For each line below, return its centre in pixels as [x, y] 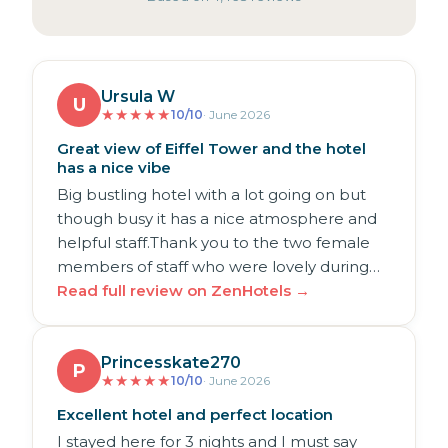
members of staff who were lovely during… [218, 267]
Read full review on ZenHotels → [183, 291]
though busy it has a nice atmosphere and [217, 219]
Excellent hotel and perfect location [195, 415]
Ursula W [138, 96]
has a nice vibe [114, 168]
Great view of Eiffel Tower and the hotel [211, 149]
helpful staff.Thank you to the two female [213, 243]
